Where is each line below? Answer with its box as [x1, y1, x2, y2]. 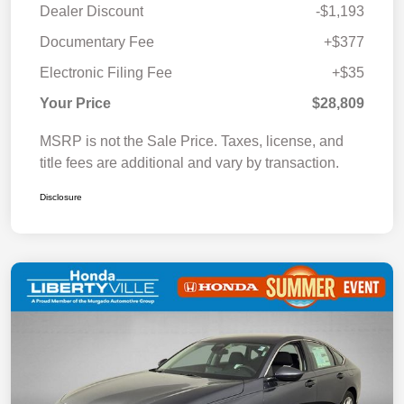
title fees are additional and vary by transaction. [40, 155, 339, 171]
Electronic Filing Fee [40, 65, 172, 81]
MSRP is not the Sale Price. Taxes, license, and [40, 133, 344, 150]
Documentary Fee [40, 34, 154, 50]
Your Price [40, 96, 111, 112]
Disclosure [40, 192, 82, 203]
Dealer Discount [40, 4, 143, 20]
